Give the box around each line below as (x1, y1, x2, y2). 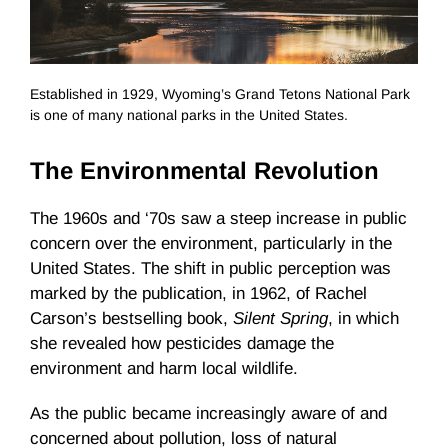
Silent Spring (233, 309, 328, 329)
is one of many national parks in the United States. (30, 107, 348, 124)
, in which (328, 309, 399, 329)
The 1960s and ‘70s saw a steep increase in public (30, 209, 407, 229)
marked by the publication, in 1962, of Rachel (30, 284, 367, 304)
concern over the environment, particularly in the (30, 234, 392, 254)
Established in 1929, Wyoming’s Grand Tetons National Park (30, 86, 410, 103)
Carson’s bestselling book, (30, 309, 233, 329)
